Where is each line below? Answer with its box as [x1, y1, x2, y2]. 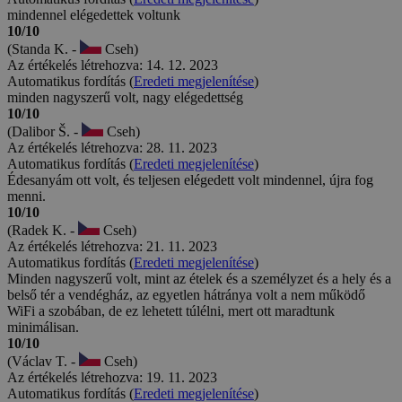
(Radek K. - [7, 222, 78, 238]
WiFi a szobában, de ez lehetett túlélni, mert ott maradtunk [7, 302, 335, 319]
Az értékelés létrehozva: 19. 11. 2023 [7, 369, 217, 385]
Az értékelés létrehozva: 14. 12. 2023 [7, 57, 218, 73]
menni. [7, 188, 46, 204]
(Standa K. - [7, 40, 80, 57]
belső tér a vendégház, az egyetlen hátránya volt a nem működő [7, 286, 365, 302]
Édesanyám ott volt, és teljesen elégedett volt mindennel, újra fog [7, 171, 373, 188]
